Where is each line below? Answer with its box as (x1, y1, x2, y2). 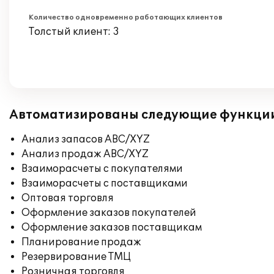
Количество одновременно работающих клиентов (29, 13, 223, 21)
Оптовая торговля (21, 192, 114, 204)
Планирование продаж (21, 236, 141, 248)
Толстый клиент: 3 (29, 26, 119, 38)
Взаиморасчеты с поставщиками (21, 177, 188, 190)
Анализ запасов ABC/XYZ (21, 133, 150, 146)
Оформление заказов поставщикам (21, 221, 202, 234)
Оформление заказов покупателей (21, 207, 196, 219)
